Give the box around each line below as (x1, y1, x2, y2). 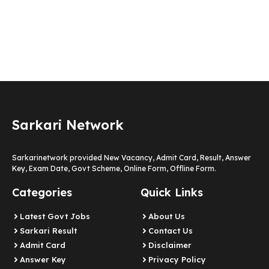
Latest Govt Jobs (20, 211, 90, 222)
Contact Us (148, 226, 193, 236)
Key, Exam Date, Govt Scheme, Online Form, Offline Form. (12, 164, 216, 174)
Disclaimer (148, 240, 192, 250)
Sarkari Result (20, 226, 77, 236)
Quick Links (141, 186, 203, 200)
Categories (12, 186, 72, 200)
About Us (148, 211, 185, 222)
